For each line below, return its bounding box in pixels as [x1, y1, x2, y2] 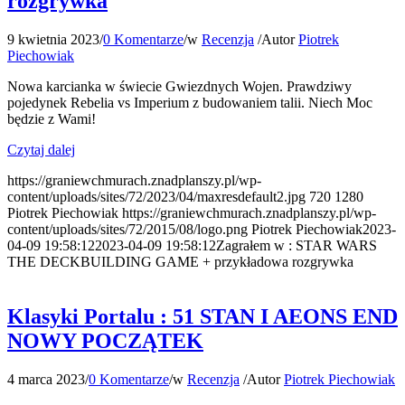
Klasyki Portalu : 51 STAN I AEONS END [7, 304, 398, 328]
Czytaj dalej [7, 141, 75, 157]
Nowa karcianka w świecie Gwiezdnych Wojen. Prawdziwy [7, 78, 352, 94]
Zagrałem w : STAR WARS [216, 237, 377, 253]
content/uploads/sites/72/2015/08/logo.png [7, 221, 248, 237]
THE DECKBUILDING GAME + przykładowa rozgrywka [7, 253, 353, 269]
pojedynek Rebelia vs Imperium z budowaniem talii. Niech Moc [7, 94, 372, 110]
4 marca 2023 [7, 371, 85, 387]
